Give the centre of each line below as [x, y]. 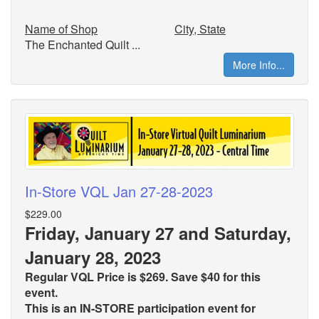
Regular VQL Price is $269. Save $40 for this [143, 276]
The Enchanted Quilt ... [83, 44]
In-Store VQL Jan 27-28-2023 [119, 191]
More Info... [259, 64]
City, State [200, 28]
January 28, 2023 [93, 257]
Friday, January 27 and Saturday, [158, 232]
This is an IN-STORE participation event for [140, 308]
